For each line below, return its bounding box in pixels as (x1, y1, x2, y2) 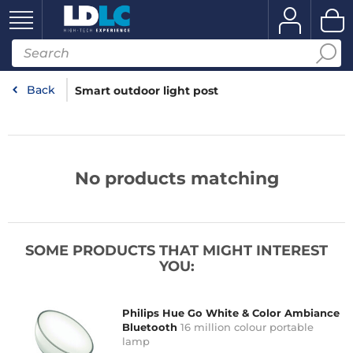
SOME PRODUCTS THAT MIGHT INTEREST (25, 242, 328, 259)
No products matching (74, 168, 279, 189)
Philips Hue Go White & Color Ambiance (122, 307, 340, 319)
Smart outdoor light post (75, 84, 218, 98)
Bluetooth (122, 321, 177, 333)
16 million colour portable (180, 321, 314, 333)
